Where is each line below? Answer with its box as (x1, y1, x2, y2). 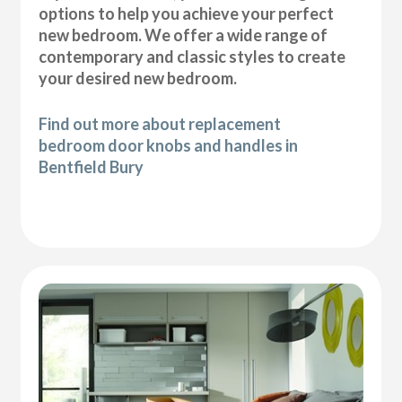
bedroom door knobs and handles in (39, 135, 299, 155)
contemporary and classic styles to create (39, 46, 346, 66)
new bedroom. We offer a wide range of (39, 24, 328, 45)
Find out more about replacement (39, 113, 282, 134)
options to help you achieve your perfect (39, 3, 335, 23)
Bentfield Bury (39, 156, 144, 177)
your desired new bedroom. (39, 67, 238, 88)
